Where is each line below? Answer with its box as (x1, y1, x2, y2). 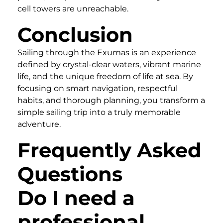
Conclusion (17, 22, 133, 47)
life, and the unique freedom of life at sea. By (17, 71, 193, 81)
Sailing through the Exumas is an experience (17, 47, 196, 57)
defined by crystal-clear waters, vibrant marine (17, 59, 201, 69)
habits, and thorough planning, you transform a (17, 95, 205, 105)
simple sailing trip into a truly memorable (17, 107, 181, 117)
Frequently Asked (17, 137, 202, 162)
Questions (17, 161, 122, 186)
